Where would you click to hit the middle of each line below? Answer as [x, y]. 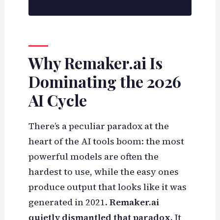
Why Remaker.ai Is [95, 63]
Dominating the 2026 [105, 82]
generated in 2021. [69, 202]
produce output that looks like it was [107, 187]
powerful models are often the [93, 157]
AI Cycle [57, 100]
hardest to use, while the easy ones [103, 172]
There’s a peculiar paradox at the [98, 126]
